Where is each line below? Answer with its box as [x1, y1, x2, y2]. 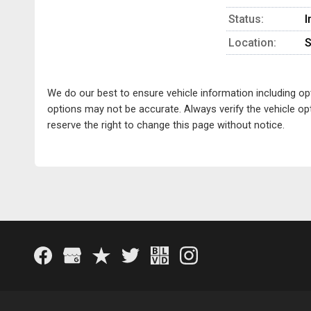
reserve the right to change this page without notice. [47, 119, 285, 131]
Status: [228, 12, 264, 26]
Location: [228, 36, 276, 49]
